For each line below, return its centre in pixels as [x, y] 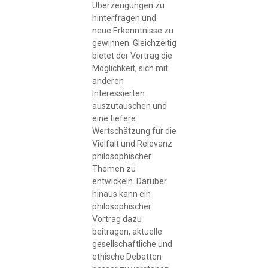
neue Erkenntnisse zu [133, 30]
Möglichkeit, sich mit [130, 68]
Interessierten [118, 93]
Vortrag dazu [117, 219]
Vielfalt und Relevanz [132, 143]
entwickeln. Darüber [129, 181]
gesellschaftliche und [132, 244]
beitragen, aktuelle [127, 231]
